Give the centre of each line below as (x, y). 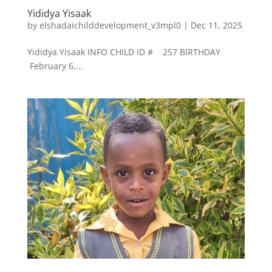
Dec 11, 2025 (216, 25)
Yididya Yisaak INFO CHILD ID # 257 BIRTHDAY (125, 52)
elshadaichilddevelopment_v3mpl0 (110, 25)
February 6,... (55, 66)
